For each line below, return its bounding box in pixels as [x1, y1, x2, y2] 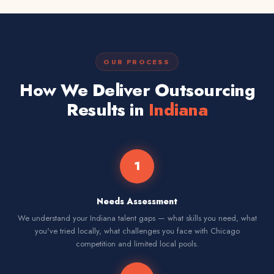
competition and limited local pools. [75, 238, 199, 250]
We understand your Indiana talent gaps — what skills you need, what [17, 212, 257, 224]
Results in [67, 97, 149, 122]
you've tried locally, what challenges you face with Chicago [34, 225, 240, 237]
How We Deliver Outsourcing [20, 78, 254, 103]
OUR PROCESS [103, 57, 171, 67]
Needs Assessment [97, 195, 177, 207]
